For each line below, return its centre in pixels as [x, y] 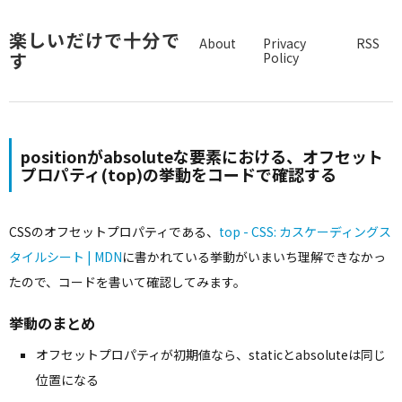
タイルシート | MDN [66, 256]
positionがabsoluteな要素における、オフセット [202, 156]
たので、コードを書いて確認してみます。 [127, 281]
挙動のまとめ [52, 323]
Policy [281, 58]
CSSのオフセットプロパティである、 [114, 231]
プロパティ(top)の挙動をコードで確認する [179, 174]
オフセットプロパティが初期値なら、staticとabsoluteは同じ [211, 355]
